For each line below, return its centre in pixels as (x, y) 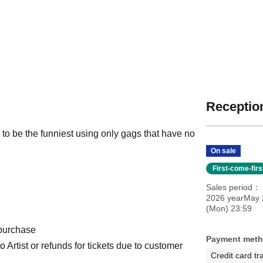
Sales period (229, 187)
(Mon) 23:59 (229, 208)
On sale (223, 151)
